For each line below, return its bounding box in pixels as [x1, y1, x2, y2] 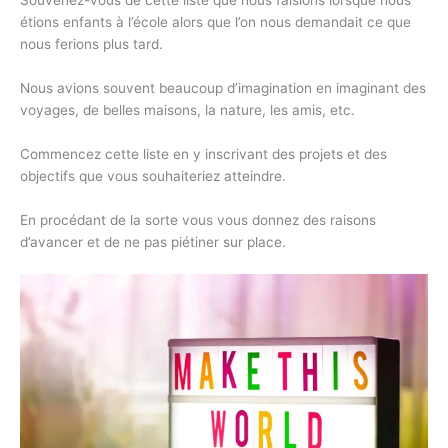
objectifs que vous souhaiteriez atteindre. [20, 167, 286, 184]
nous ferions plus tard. [20, 35, 163, 52]
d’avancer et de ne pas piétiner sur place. [20, 233, 286, 250]
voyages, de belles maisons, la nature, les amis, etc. [20, 101, 355, 118]
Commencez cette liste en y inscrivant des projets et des [20, 145, 387, 162]
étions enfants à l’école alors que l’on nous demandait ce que [20, 13, 411, 30]
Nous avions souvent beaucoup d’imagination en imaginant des [20, 79, 426, 96]
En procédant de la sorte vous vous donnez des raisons [20, 211, 376, 228]
